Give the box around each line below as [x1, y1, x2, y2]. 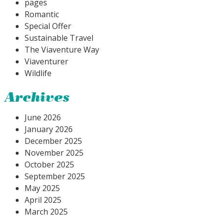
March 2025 [25, 206, 68, 217]
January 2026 [25, 123, 73, 135]
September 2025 [25, 170, 85, 182]
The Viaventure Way [25, 44, 99, 55]
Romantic [25, 8, 59, 20]
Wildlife [25, 67, 52, 79]
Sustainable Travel [25, 32, 93, 43]
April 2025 [25, 194, 61, 205]
